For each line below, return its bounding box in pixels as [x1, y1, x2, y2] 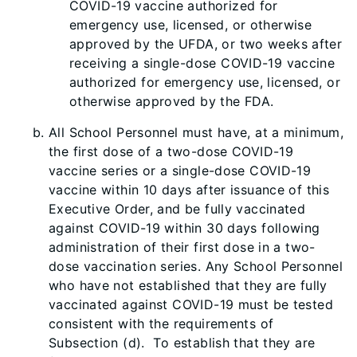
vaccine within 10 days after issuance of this [49, 182, 330, 198]
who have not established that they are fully [49, 277, 328, 293]
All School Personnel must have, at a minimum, [49, 124, 344, 140]
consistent [49, 316, 119, 331]
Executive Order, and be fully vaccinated [49, 201, 306, 217]
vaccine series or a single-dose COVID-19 [49, 163, 312, 178]
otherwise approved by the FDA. [69, 93, 274, 109]
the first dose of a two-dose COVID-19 [49, 143, 294, 159]
